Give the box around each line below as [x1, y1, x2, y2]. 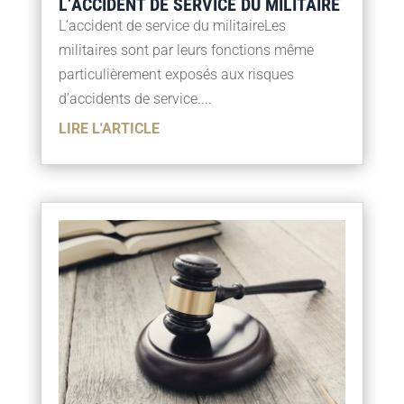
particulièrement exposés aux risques [58, 66, 294, 84]
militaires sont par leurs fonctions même [58, 41, 314, 60]
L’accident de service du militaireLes [58, 17, 286, 35]
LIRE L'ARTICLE [58, 120, 160, 138]
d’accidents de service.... [58, 90, 212, 108]
